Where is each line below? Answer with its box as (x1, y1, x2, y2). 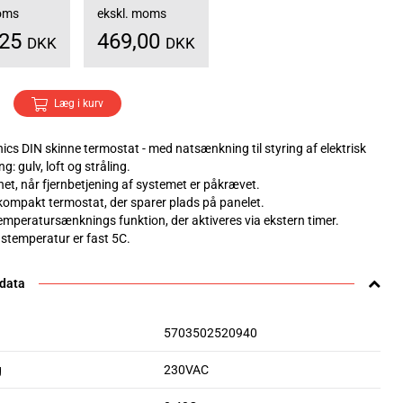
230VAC (164, 363, 209, 377)
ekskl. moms (97, 6, 166, 21)
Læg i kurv (54, 97, 103, 110)
